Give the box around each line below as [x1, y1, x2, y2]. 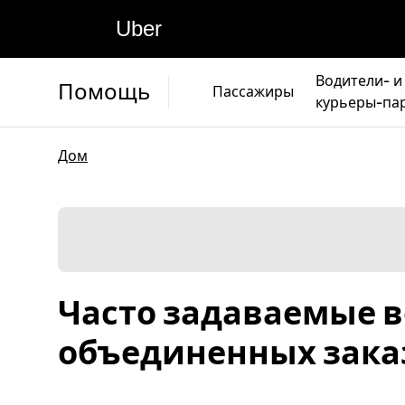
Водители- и [316, 72, 402, 89]
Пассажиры [212, 83, 294, 100]
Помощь [58, 79, 150, 105]
